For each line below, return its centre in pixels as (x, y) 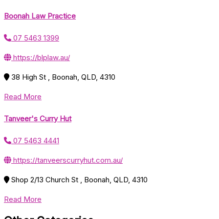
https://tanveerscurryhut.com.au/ (67, 160)
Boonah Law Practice (40, 16)
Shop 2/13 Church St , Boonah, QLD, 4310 (79, 179)
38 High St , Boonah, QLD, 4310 (63, 77)
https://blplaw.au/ (41, 58)
